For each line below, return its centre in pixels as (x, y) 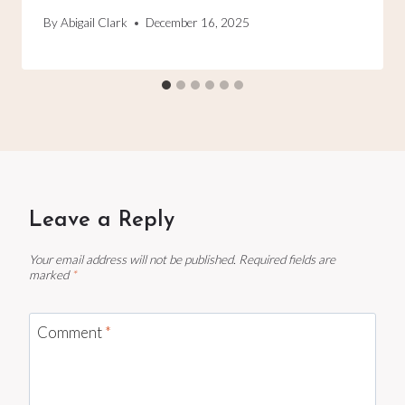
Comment (71, 332)
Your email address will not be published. (132, 260)
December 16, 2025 (198, 23)
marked (50, 275)
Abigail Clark (94, 23)
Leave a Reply (102, 221)
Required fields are (287, 260)
